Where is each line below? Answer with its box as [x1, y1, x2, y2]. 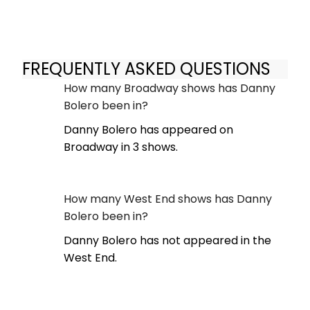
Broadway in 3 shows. [64, 138, 178, 155]
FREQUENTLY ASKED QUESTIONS [22, 57, 271, 81]
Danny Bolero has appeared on [64, 121, 233, 138]
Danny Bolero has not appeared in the [64, 232, 271, 248]
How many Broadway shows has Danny [64, 80, 275, 96]
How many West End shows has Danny [64, 190, 272, 207]
